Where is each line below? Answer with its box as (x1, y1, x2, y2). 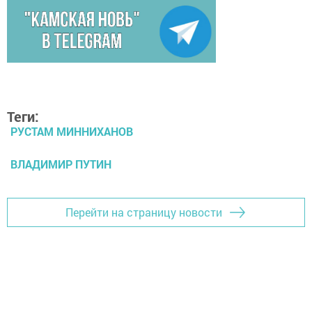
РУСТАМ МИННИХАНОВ (10, 123, 133, 139)
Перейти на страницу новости (65, 205, 222, 220)
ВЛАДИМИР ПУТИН (10, 156, 111, 171)
